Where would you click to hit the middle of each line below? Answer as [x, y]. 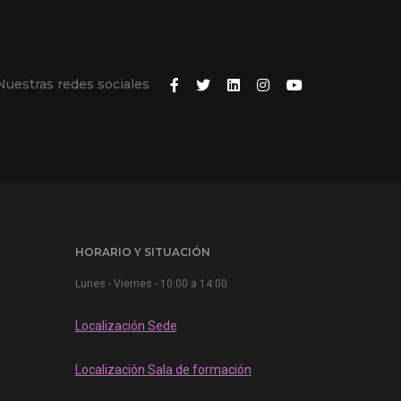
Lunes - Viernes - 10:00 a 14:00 [151, 284]
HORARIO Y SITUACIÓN [142, 252]
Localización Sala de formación [163, 370]
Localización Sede [126, 326]
